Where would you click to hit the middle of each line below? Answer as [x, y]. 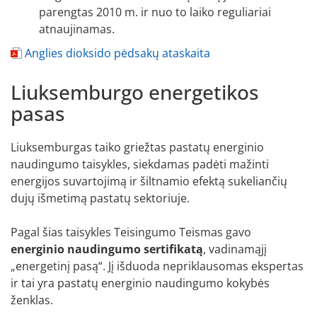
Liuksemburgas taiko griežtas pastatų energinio [137, 147]
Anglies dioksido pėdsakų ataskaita [117, 53]
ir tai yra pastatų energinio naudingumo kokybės [140, 283]
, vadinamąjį [235, 249]
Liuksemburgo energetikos [135, 92]
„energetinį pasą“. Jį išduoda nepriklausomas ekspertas [157, 266]
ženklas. [32, 300]
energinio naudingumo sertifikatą [107, 249]
